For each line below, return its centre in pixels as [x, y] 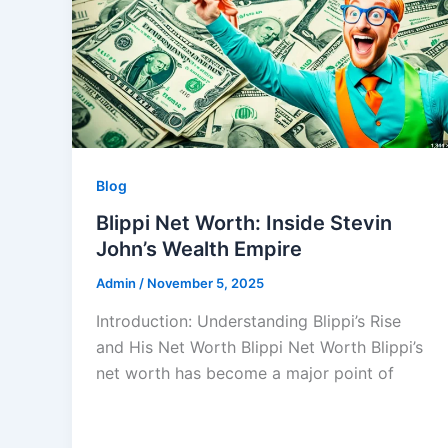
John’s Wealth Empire [199, 249]
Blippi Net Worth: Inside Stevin [244, 223]
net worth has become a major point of [245, 372]
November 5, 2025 [205, 283]
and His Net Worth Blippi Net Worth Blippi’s [259, 346]
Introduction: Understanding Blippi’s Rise [248, 320]
